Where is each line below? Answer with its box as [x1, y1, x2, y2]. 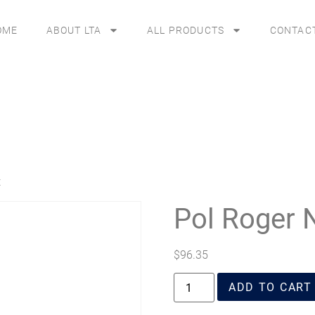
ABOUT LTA [46, 23, 102, 37]
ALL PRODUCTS [146, 23, 225, 37]
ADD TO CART [228, 279, 312, 295]
